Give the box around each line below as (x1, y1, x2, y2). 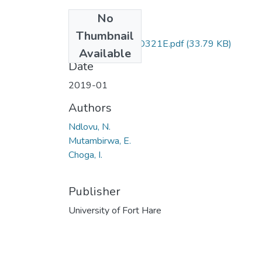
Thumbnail (76, 27, 134, 44)
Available (79, 45, 131, 61)
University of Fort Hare (68, 204, 161, 217)
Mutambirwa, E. (68, 134, 131, 147)
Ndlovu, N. (68, 120, 111, 133)
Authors (68, 99, 112, 116)
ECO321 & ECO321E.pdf (79, 37, 184, 50)
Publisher (68, 183, 120, 199)
